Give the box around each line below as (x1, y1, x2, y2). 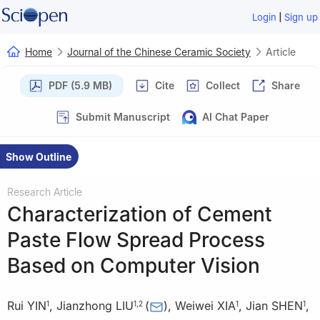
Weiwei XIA (175, 299, 236, 314)
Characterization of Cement (7, 201, 272, 226)
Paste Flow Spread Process (7, 227, 265, 252)
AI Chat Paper (202, 110, 269, 123)
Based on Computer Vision (7, 253, 260, 278)
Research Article (7, 185, 82, 198)
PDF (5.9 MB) (49, 79, 112, 91)
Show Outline (6, 150, 71, 163)
